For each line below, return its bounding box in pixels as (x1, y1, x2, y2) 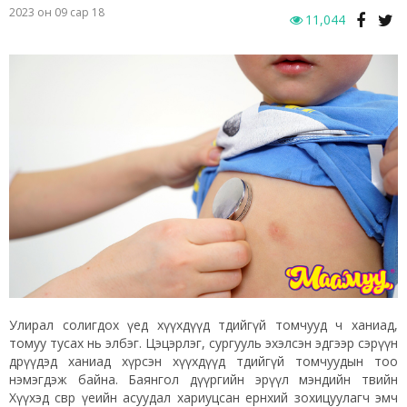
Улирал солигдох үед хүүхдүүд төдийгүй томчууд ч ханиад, (9, 315, 398, 333)
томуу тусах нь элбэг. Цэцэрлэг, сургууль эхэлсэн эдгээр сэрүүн (9, 333, 398, 352)
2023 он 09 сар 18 (9, 5, 104, 21)
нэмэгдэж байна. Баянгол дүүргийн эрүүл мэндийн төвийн (9, 370, 398, 388)
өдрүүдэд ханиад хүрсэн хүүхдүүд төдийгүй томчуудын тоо (9, 352, 398, 370)
